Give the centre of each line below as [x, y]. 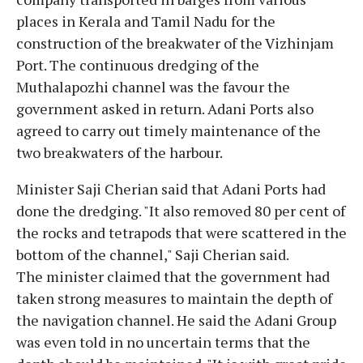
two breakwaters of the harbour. [120, 152]
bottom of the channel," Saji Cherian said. [153, 254]
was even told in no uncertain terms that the [163, 342]
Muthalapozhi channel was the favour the [153, 86]
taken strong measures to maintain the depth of [174, 298]
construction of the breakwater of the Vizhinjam [175, 43]
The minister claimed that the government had [173, 276]
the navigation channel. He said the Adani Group [176, 320]
